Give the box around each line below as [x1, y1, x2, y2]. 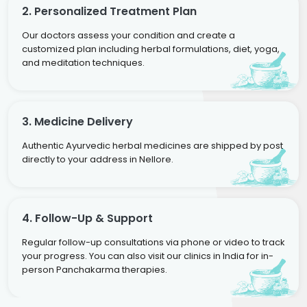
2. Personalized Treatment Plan [22, 3, 197, 19]
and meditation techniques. [22, 56, 145, 69]
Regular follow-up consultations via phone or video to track [22, 235, 285, 249]
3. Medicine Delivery [22, 113, 133, 130]
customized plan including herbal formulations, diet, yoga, [22, 42, 280, 56]
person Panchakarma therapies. [22, 262, 167, 276]
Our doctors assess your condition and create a [22, 28, 235, 42]
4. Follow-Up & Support [22, 210, 153, 226]
